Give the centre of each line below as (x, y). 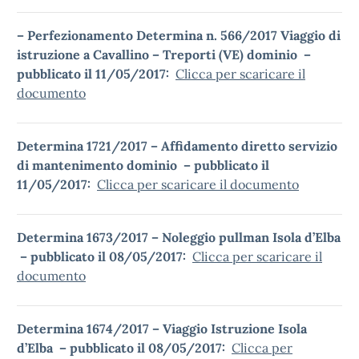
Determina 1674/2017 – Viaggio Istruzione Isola (162, 329)
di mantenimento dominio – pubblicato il (143, 165)
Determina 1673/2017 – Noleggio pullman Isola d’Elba (179, 237)
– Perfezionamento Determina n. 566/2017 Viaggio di (179, 35)
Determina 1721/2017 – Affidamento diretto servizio (177, 146)
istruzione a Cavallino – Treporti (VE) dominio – (164, 54)
